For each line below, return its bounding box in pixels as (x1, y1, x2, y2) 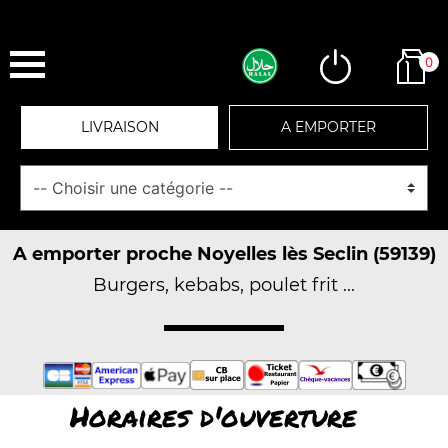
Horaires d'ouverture (69, 396, 357, 436)
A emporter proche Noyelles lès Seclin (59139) (12, 243, 436, 265)
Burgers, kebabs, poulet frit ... (93, 274, 355, 296)
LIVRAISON (80, 118, 159, 136)
